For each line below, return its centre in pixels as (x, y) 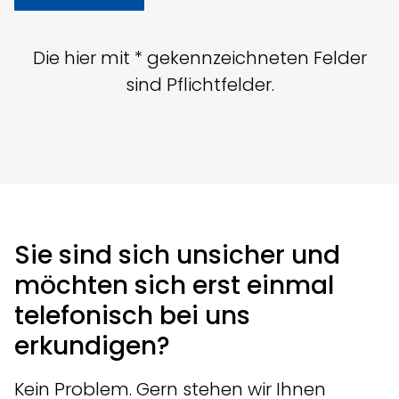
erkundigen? (92, 346)
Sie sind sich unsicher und (177, 255)
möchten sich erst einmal (174, 285)
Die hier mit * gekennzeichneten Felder (199, 58)
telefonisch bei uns (132, 316)
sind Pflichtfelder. (199, 85)
